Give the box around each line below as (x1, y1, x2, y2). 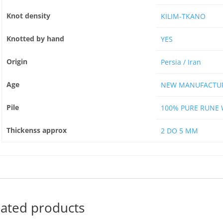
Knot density (6, 11, 50, 20)
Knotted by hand (6, 34, 64, 43)
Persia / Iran (160, 57, 201, 67)
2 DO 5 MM (160, 126, 198, 135)
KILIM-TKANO (160, 11, 206, 21)
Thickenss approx (6, 125, 67, 135)
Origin (6, 57, 27, 66)
